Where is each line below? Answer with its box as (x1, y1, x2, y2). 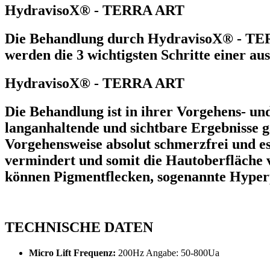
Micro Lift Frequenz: (29, 248, 116, 259)
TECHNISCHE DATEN (5, 219, 153, 236)
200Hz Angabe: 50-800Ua (116, 248, 219, 259)
